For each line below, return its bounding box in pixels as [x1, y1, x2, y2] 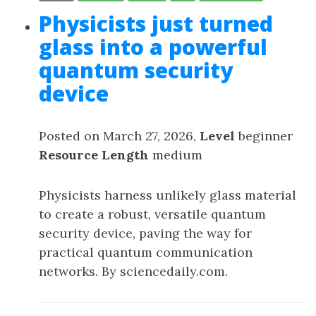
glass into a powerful [39, 32, 267, 61]
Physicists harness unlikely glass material [39, 187, 296, 203]
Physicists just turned [39, 9, 273, 38]
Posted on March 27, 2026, [39, 128, 200, 144]
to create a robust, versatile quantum [39, 206, 266, 222]
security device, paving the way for [39, 225, 252, 241]
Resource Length [39, 147, 149, 163]
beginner [235, 128, 293, 144]
